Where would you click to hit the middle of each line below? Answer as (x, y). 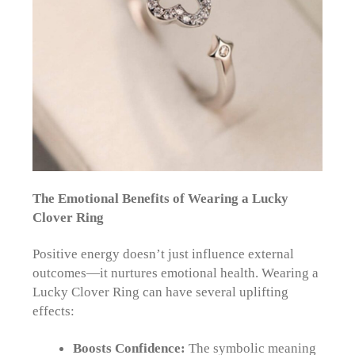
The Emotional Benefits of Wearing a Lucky (161, 198)
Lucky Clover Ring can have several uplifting (161, 292)
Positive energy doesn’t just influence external (164, 254)
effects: (54, 311)
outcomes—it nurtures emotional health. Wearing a (176, 273)
